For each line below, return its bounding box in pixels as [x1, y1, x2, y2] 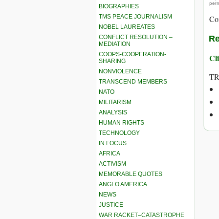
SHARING [99, 57, 126, 65]
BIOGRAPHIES [99, 2, 139, 10]
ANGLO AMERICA [99, 180, 147, 188]
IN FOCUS [99, 139, 127, 147]
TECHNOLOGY [99, 129, 140, 136]
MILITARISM [99, 98, 131, 106]
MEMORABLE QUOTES [99, 170, 162, 177]
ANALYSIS [99, 109, 127, 116]
